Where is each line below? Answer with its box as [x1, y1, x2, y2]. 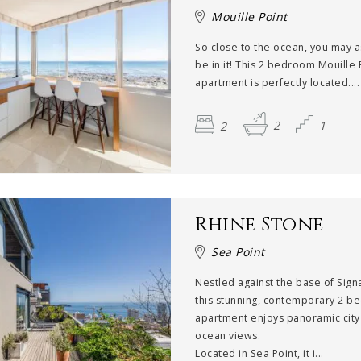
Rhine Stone [195, 211, 324, 238]
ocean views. [195, 328, 261, 342]
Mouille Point [211, 9, 288, 24]
